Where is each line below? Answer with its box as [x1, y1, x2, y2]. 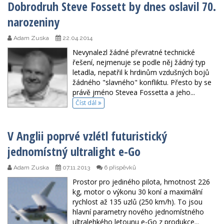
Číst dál [75, 98, 98, 107]
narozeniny [7, 13, 59, 30]
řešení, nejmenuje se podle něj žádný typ [72, 57, 205, 67]
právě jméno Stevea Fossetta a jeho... [72, 87, 195, 97]
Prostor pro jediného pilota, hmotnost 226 [72, 177, 210, 187]
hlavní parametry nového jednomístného [72, 207, 204, 217]
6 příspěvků [102, 164, 136, 171]
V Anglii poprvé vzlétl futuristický [7, 127, 167, 144]
